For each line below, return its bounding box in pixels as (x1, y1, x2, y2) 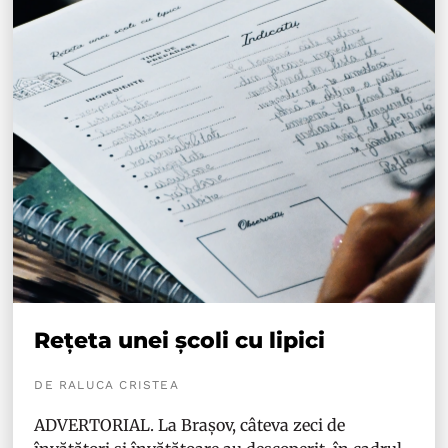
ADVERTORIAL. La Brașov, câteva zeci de (34, 415, 346, 435)
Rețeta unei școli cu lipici (34, 327, 326, 354)
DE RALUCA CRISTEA (34, 378, 179, 392)
